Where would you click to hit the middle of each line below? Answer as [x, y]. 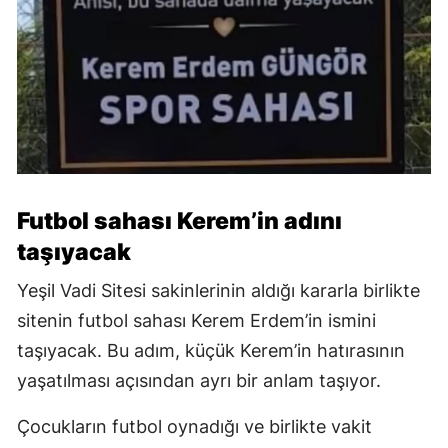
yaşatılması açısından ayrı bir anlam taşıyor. [199, 381]
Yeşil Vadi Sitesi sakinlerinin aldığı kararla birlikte [218, 291]
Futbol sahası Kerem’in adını [179, 221]
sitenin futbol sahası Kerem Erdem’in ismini [196, 321]
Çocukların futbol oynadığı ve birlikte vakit [194, 427]
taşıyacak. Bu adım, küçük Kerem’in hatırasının [211, 351]
